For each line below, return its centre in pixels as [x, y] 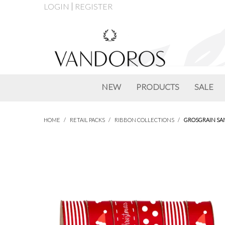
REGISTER [94, 6]
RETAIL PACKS [87, 120]
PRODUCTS [158, 87]
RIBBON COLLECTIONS [144, 120]
